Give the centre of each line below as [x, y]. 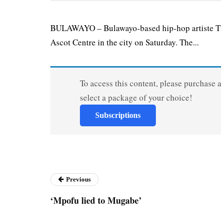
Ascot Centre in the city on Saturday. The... [125, 42]
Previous [78, 180]
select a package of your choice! [136, 98]
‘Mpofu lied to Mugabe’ [96, 201]
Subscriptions [118, 115]
